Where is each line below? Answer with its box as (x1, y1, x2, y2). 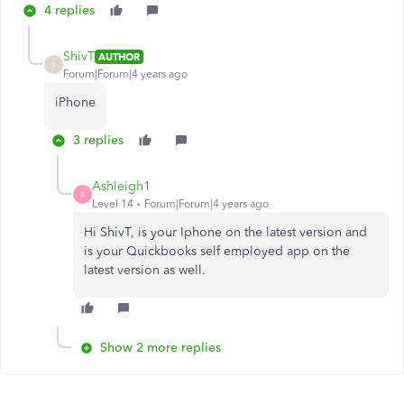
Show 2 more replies (100, 340, 221, 355)
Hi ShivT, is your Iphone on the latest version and (84, 225, 367, 240)
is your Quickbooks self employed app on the (84, 243, 350, 259)
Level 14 (92, 197, 133, 210)
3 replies (73, 133, 124, 148)
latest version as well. (84, 262, 209, 278)
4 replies (44, 3, 95, 18)
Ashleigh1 (92, 179, 151, 194)
